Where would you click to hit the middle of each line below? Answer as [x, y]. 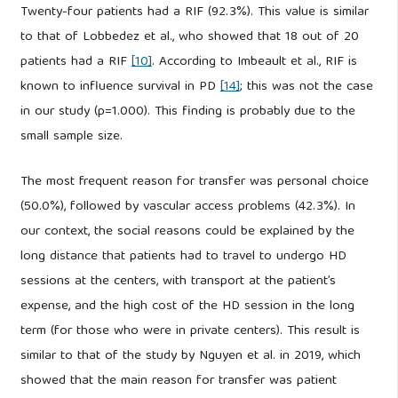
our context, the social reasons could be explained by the [187, 232]
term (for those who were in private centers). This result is [190, 332]
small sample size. [71, 137]
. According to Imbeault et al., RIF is [254, 63]
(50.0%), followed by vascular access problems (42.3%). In [187, 207]
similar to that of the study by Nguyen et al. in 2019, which [190, 357]
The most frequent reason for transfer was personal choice [194, 183]
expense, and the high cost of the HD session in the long [187, 307]
